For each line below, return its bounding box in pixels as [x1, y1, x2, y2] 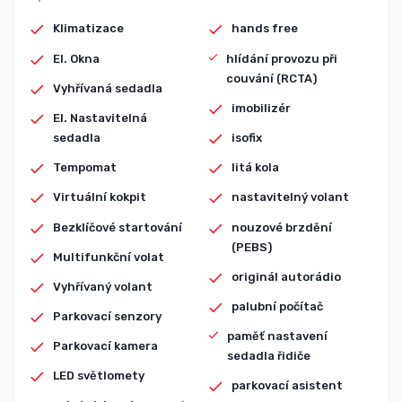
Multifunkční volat [53, 249, 165, 264]
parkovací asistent [231, 379, 343, 393]
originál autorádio [231, 269, 341, 284]
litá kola [231, 161, 279, 175]
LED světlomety [53, 369, 145, 383]
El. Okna [53, 51, 100, 66]
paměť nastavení [227, 329, 328, 344]
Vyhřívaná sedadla [53, 81, 163, 95]
